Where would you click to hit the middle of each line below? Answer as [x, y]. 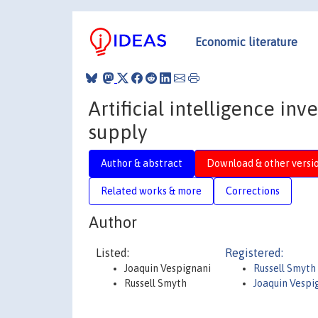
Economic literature [246, 42]
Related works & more [151, 191]
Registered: [254, 253]
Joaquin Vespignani [168, 268]
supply [118, 132]
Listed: [113, 253]
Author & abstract [142, 163]
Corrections [253, 191]
